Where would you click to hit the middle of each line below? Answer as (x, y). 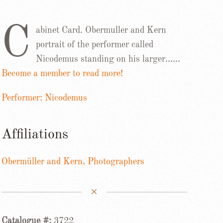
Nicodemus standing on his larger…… (108, 59)
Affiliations (35, 135)
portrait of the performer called (94, 45)
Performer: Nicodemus (44, 98)
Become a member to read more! (62, 74)
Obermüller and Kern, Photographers (73, 162)
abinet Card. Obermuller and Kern (101, 30)
